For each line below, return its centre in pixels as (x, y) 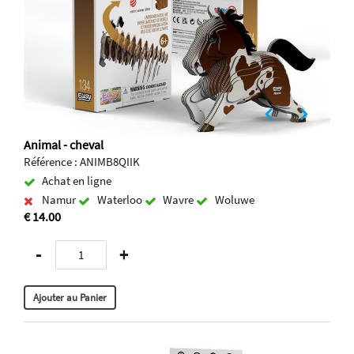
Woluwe (234, 200)
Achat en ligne (77, 181)
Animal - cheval (64, 145)
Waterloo (121, 200)
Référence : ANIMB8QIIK (82, 162)
